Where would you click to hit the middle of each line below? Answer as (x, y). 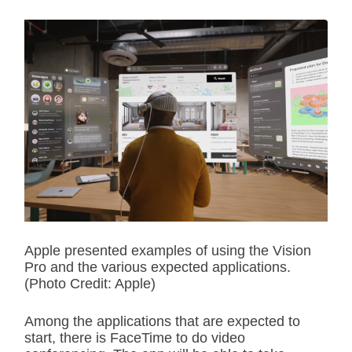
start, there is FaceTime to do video (135, 338)
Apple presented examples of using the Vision (168, 251)
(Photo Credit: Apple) (90, 284)
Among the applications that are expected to (162, 322)
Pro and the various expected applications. (158, 268)
